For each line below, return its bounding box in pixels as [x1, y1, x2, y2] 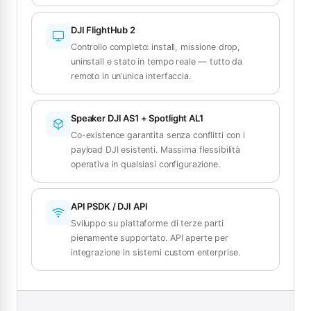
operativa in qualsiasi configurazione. [71, 158, 220, 169]
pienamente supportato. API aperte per [71, 232, 228, 243]
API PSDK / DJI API [71, 200, 148, 212]
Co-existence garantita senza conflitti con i [71, 129, 245, 140]
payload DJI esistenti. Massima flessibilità [71, 144, 240, 155]
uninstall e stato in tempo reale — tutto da [71, 56, 242, 67]
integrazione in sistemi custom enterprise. [71, 246, 241, 258]
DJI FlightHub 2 [71, 24, 135, 35]
